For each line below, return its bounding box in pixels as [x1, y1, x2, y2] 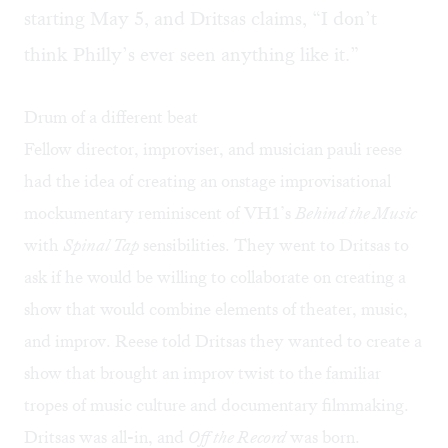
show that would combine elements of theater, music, [24, 298, 408, 321]
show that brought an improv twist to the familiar [24, 362, 381, 385]
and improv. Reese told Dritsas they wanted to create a [24, 330, 422, 353]
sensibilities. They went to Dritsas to [139, 234, 409, 257]
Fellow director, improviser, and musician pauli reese [24, 138, 402, 161]
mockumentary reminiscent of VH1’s [24, 202, 295, 225]
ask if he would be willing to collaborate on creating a [24, 266, 406, 289]
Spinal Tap [63, 234, 139, 257]
